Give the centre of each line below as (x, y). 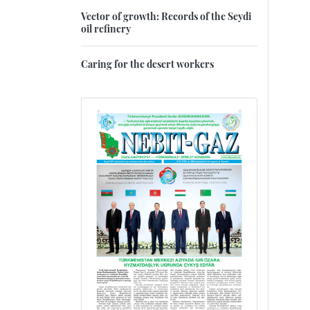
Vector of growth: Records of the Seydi (166, 16)
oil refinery (106, 29)
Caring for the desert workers (147, 64)
